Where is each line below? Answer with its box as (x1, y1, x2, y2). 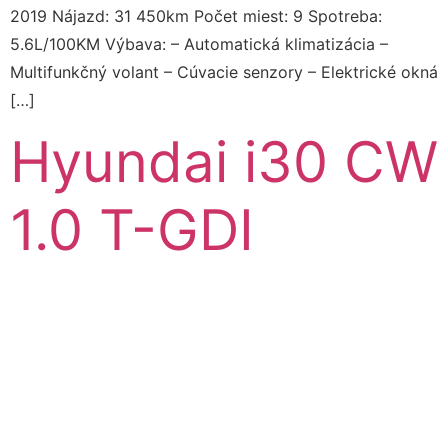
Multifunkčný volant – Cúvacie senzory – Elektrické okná (10, 61, 438, 82)
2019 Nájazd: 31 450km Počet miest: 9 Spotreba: (10, 5, 382, 26)
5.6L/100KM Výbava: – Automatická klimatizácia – (10, 33, 388, 54)
